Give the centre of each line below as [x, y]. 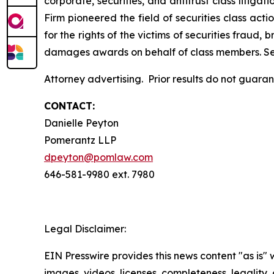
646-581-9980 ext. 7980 [99, 174]
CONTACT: [69, 106]
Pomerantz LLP [80, 140]
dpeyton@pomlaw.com [98, 157]
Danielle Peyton [81, 123]
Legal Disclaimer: [85, 228]
